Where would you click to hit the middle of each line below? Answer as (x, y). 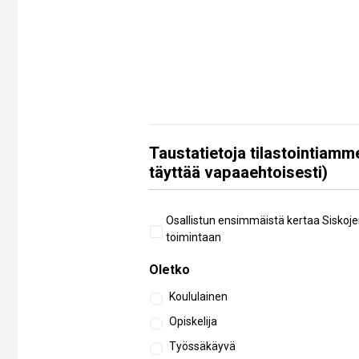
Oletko (170, 270)
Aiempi (170, 220)
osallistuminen (194, 236)
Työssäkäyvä (203, 346)
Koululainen (199, 296)
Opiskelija (194, 321)
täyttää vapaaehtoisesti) (239, 173)
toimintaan (194, 237)
